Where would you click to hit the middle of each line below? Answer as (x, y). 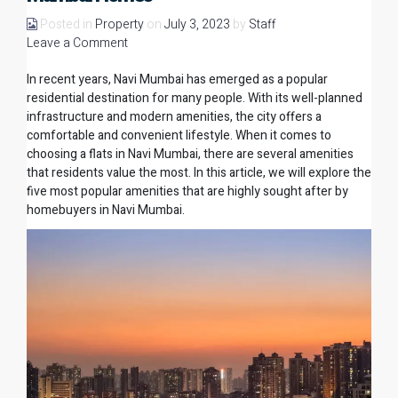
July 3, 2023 (197, 25)
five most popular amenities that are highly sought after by (187, 192)
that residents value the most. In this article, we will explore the (199, 173)
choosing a (58, 155)
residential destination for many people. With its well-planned (195, 99)
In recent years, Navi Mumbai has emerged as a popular (177, 80)
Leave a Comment (77, 44)
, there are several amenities (276, 155)
